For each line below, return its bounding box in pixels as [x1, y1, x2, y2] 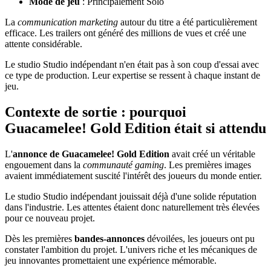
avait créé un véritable [169, 148, 255, 159]
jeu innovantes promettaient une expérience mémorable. [5, 255, 217, 266]
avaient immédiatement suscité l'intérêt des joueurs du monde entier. [5, 170, 262, 181]
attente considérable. [5, 38, 82, 49]
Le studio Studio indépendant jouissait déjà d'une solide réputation [5, 191, 256, 201]
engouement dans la [5, 159, 83, 170]
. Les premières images [164, 159, 251, 170]
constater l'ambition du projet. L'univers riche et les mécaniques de [5, 244, 257, 255]
